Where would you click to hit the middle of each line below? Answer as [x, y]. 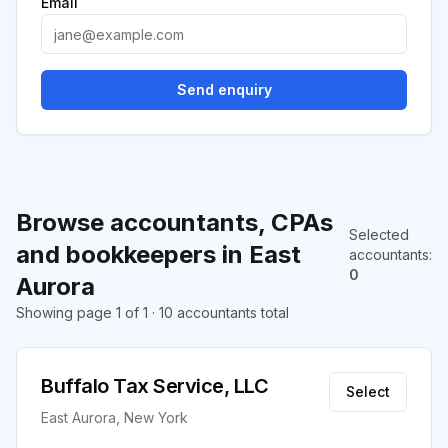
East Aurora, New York [114, 417]
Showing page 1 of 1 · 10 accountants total [152, 312]
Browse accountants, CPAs [174, 222]
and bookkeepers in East [158, 254]
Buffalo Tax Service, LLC [154, 386]
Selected [379, 234]
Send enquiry [224, 89]
